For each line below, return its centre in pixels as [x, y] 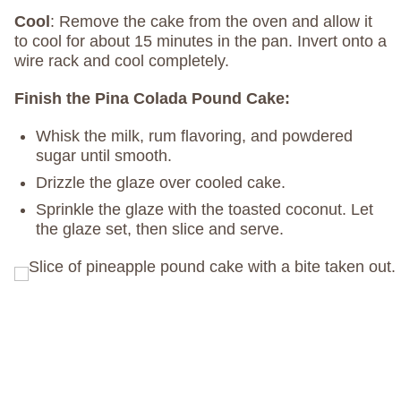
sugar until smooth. [106, 156]
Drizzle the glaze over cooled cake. [161, 183]
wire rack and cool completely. [122, 61]
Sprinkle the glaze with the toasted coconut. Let [205, 210]
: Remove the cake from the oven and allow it [211, 22]
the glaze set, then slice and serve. [160, 230]
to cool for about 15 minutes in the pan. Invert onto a [200, 42]
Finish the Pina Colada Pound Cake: [152, 99]
